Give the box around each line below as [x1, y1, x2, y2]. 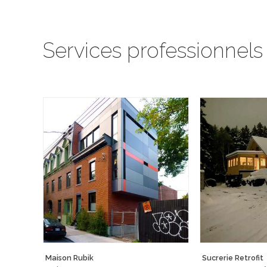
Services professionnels [43, 38, 263, 63]
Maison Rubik [45, 253, 94, 262]
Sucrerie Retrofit [202, 253, 263, 262]
